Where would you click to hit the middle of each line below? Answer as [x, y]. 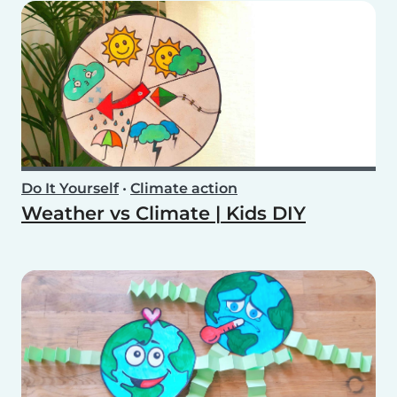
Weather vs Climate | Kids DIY [163, 214]
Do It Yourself [70, 189]
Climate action [184, 189]
